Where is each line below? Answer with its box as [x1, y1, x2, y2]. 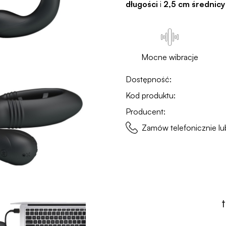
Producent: [126, 106, 166, 117]
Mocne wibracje [141, 52, 198, 62]
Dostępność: [126, 74, 172, 84]
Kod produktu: [126, 90, 176, 100]
